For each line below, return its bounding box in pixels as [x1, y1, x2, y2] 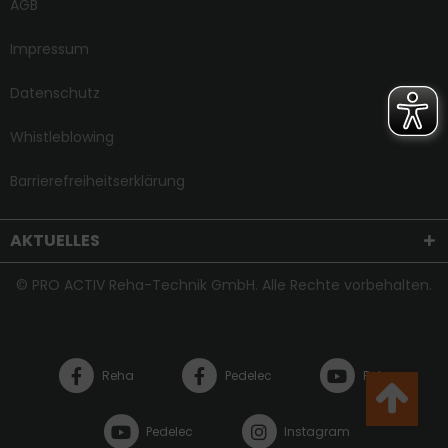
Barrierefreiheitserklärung [10, 171, 185, 191]
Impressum [10, 39, 89, 59]
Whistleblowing [10, 127, 114, 147]
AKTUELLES [10, 229, 100, 252]
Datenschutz [10, 83, 100, 103]
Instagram [284, 422, 350, 440]
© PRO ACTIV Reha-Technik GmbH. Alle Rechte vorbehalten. [16, 275, 432, 295]
